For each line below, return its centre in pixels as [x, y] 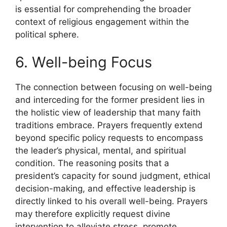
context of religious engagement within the [102, 22]
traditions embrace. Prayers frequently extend [109, 125]
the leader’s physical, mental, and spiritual [101, 151]
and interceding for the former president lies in [110, 100]
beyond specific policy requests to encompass [109, 138]
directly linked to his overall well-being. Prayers [111, 201]
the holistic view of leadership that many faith [108, 113]
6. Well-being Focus [84, 62]
